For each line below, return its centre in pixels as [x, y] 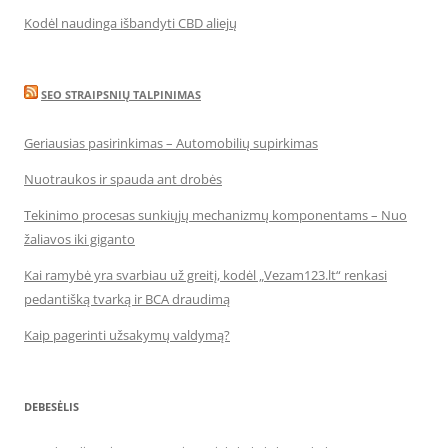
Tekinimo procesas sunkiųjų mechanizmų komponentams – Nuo [215, 215]
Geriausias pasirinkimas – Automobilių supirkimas [171, 143]
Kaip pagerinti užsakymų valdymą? [127, 335]
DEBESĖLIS [51, 406]
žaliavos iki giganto [79, 239]
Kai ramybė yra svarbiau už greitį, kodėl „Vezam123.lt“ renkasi [205, 275]
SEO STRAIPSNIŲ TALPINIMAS [121, 94]
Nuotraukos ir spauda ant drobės [123, 179]
